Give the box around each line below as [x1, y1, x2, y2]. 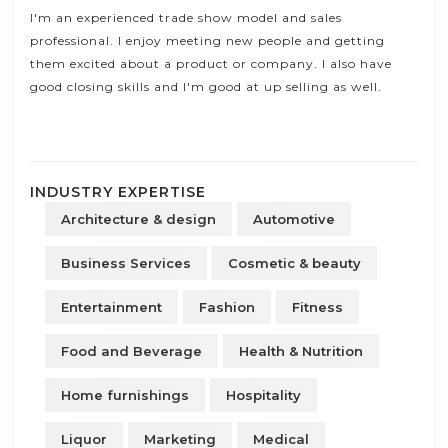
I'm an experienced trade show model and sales [30, 10, 342, 25]
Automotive [253, 211, 335, 227]
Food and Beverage [61, 343, 202, 359]
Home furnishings [61, 387, 189, 403]
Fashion [199, 299, 255, 315]
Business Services [61, 255, 191, 271]
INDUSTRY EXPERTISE [30, 183, 206, 201]
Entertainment [61, 299, 162, 315]
